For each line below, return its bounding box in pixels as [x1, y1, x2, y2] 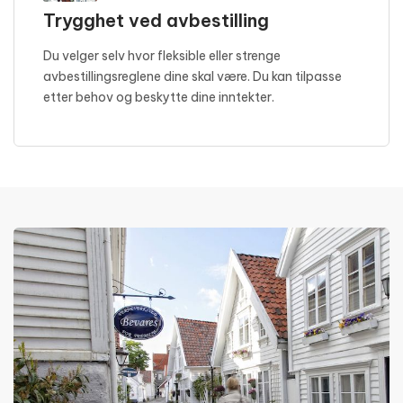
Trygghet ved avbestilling [43, 9, 269, 31]
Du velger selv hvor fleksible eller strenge [43, 48, 281, 64]
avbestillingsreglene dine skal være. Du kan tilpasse [43, 68, 342, 85]
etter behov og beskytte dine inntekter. [43, 89, 274, 105]
